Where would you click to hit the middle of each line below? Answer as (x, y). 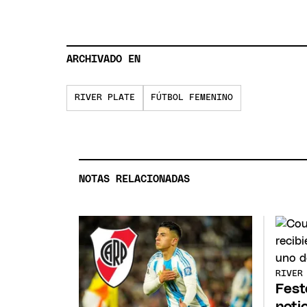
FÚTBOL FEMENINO (192, 98)
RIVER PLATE (105, 98)
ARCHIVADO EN (104, 60)
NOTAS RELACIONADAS (135, 179)
